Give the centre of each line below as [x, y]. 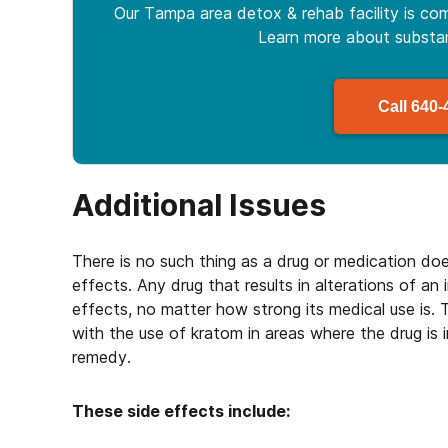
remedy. [101, 357]
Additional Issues [199, 205]
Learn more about [326, 37]
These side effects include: [181, 411]
